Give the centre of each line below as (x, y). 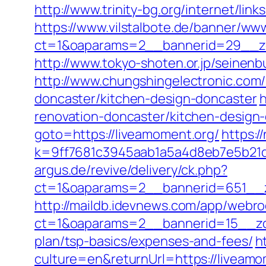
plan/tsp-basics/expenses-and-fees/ (144, 241)
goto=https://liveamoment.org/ (127, 134)
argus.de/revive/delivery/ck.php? (131, 170)
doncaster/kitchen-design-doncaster (146, 99)
